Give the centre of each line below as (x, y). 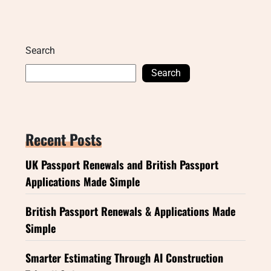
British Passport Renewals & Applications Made (130, 211)
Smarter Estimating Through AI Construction (124, 257)
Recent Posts (64, 139)
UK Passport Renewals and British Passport (122, 164)
